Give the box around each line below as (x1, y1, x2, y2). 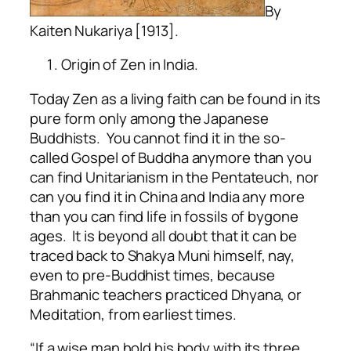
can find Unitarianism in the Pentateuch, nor (30, 166, 319, 187)
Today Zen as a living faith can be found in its (30, 88, 321, 109)
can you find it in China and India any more (30, 186, 305, 207)
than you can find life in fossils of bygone (30, 205, 299, 226)
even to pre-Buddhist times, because (30, 264, 275, 285)
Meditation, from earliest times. (30, 303, 237, 324)
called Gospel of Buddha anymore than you (30, 147, 312, 168)
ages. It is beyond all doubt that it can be (30, 225, 297, 246)
